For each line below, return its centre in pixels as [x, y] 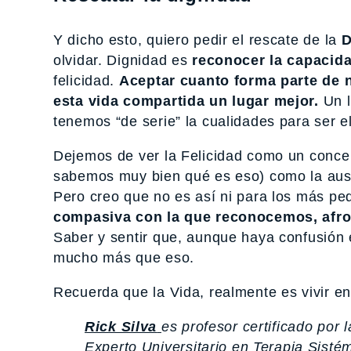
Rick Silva [121, 326]
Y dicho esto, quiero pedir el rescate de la [197, 40]
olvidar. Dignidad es [123, 60]
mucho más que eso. [124, 257]
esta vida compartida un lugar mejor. [188, 101]
